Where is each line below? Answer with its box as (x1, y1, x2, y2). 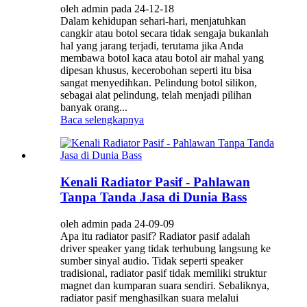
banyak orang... (60, 101, 127, 114)
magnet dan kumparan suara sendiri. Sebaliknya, (60, 279, 269, 291)
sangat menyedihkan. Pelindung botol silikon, (60, 77, 257, 89)
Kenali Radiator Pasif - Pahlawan (60, 175, 250, 189)
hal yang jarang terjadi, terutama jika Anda (60, 40, 243, 52)
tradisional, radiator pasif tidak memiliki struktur (60, 267, 267, 279)
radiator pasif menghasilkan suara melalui (60, 291, 238, 304)
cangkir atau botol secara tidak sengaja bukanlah (60, 27, 269, 40)
